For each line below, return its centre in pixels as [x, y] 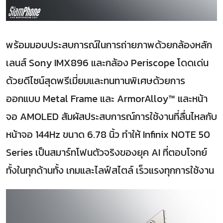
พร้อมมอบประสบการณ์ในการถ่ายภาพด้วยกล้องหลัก [109, 45]
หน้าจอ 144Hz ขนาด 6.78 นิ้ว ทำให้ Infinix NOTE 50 [108, 134]
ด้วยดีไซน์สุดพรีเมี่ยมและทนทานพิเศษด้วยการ [96, 80]
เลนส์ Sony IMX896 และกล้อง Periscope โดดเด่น [107, 62]
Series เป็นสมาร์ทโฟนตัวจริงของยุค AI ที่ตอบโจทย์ [107, 152]
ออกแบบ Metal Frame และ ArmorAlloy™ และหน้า [107, 98]
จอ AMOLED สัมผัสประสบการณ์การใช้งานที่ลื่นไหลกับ [111, 116]
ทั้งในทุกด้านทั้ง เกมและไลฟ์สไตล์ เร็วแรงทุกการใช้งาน [110, 170]
